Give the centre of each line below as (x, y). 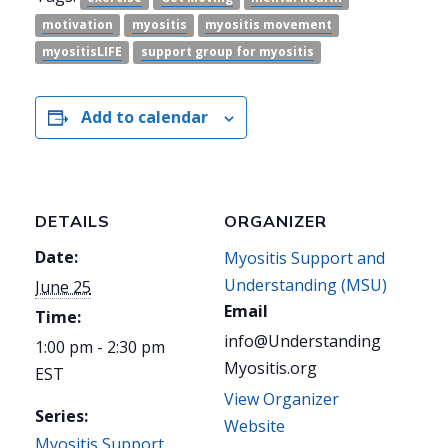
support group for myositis (227, 52)
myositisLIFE (82, 52)
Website (254, 426)
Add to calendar (144, 117)
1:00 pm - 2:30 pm (100, 347)
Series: (61, 416)
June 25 (63, 287)
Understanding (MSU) (305, 285)
